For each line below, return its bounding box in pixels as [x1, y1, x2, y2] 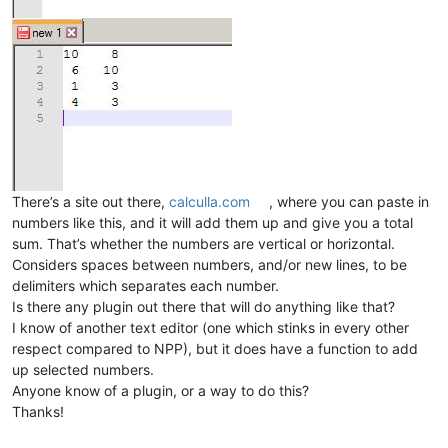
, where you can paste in [269, 192, 430, 210]
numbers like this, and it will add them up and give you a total [12, 213, 413, 231]
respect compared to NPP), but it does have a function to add [12, 339, 418, 357]
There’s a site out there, [12, 192, 169, 210]
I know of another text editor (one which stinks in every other [12, 318, 409, 336]
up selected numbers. [12, 360, 154, 378]
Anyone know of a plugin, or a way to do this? [12, 381, 309, 399]
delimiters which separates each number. [12, 276, 279, 294]
